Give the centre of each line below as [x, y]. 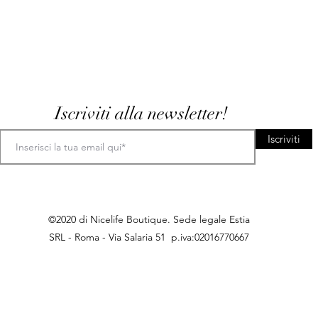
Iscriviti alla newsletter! [141, 114]
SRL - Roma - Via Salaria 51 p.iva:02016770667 [149, 237]
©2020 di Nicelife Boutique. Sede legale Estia [149, 220]
